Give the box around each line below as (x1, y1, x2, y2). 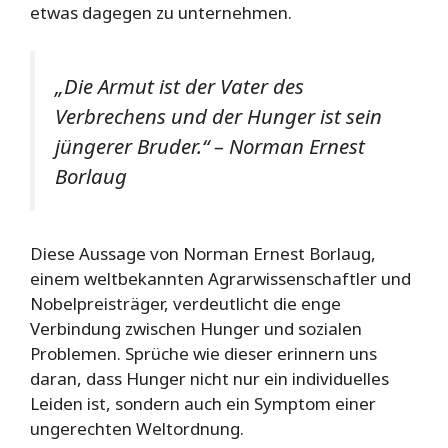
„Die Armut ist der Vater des (55, 71, 304, 100)
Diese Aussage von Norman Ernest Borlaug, (30, 242, 376, 266)
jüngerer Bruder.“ (55, 131, 209, 160)
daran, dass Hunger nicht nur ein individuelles (30, 367, 389, 391)
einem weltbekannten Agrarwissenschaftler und (30, 267, 411, 291)
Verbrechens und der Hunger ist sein (55, 101, 382, 130)
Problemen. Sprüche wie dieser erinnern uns (30, 342, 377, 366)
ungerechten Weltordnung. (30, 417, 244, 441)
